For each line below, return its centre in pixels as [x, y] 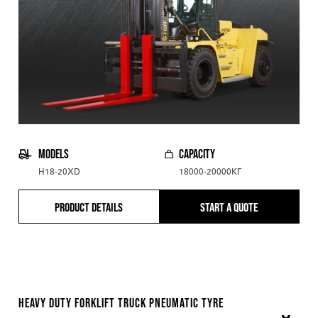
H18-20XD [59, 172]
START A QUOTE [230, 207]
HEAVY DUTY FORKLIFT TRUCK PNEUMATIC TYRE [121, 303]
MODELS [54, 154]
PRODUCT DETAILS [89, 207]
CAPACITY [197, 154]
